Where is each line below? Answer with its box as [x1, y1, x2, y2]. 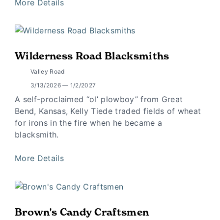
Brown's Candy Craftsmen [15, 206, 149, 218]
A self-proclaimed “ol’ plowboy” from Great [15, 94, 183, 105]
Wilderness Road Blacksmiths [15, 50, 169, 62]
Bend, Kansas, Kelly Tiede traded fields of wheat [15, 106, 201, 116]
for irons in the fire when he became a [15, 118, 163, 128]
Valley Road [30, 68, 65, 76]
